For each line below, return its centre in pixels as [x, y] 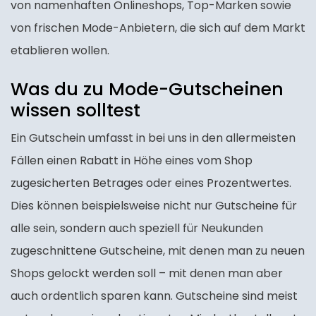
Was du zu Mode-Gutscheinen [147, 90]
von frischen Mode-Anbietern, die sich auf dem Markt [158, 28]
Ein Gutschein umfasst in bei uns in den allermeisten [153, 138]
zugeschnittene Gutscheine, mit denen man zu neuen [158, 251]
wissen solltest [75, 111]
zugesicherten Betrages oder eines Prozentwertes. [151, 183]
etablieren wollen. [60, 51]
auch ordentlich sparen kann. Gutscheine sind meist [154, 296]
